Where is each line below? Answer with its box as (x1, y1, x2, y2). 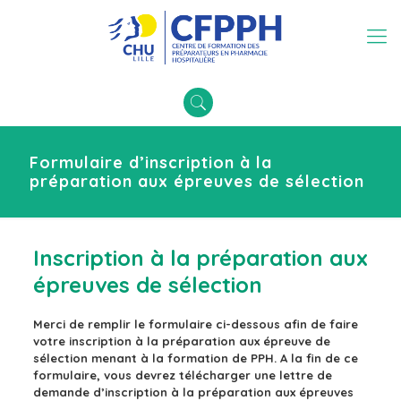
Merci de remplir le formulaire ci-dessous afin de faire (32, 317, 358, 331)
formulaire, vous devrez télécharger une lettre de (32, 368, 332, 382)
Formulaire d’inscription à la (30, 152, 272, 173)
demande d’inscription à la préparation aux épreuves (32, 385, 354, 399)
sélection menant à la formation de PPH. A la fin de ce (32, 351, 358, 365)
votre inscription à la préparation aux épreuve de (32, 334, 330, 348)
